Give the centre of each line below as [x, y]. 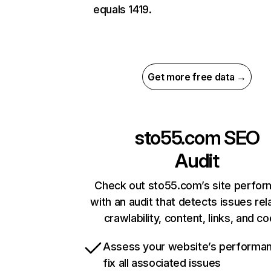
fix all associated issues [162, 263]
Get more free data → [197, 77]
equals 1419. [122, 10]
